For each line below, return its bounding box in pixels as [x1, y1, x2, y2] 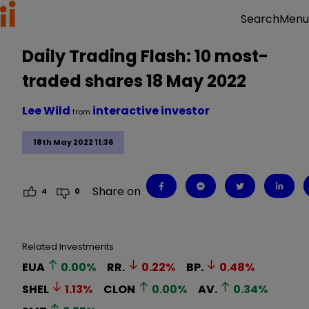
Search [241, 11, 279, 27]
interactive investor [92, 103, 210, 119]
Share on [92, 183, 141, 199]
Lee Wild [22, 103, 72, 119]
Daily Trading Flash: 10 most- [22, 45, 268, 68]
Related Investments [22, 239, 114, 253]
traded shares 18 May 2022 [22, 70, 246, 92]
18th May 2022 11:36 [33, 137, 113, 148]
